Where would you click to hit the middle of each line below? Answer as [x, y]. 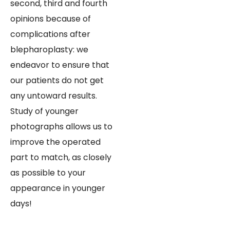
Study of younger [44, 111]
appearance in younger [58, 188]
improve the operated [55, 142]
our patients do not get [57, 80]
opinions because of [51, 18]
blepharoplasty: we [49, 49]
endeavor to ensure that [60, 65]
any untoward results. [54, 95]
